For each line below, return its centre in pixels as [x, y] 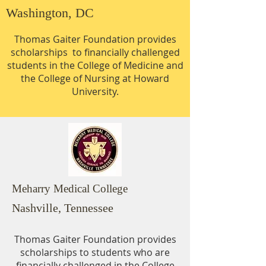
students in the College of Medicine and [95, 65]
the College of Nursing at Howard [95, 78]
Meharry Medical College [70, 189]
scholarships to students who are [95, 252]
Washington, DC [50, 13]
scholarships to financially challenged [95, 52]
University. [95, 91]
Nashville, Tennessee [63, 208]
